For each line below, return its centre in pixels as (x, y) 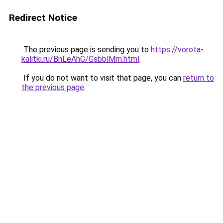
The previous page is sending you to (86, 50)
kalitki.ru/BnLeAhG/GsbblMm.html (80, 59)
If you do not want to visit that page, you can (102, 78)
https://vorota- (177, 50)
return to (199, 78)
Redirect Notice (43, 18)
